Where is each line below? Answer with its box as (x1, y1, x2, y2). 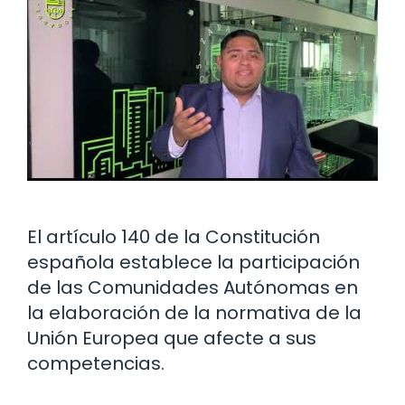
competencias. (27, 351, 165, 377)
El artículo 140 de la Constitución (27, 224, 320, 250)
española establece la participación (27, 250, 360, 276)
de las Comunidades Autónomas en (27, 275, 358, 301)
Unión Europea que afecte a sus (27, 325, 316, 352)
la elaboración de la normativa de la (27, 300, 362, 326)
